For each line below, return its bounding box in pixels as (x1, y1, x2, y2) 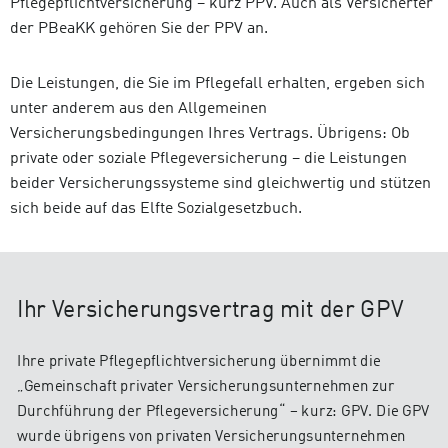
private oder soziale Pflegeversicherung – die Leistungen (10, 151, 407, 168)
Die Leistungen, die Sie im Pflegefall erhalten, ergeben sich (10, 76, 425, 93)
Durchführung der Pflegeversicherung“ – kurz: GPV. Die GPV (16, 404, 431, 421)
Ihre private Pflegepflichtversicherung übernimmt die (16, 354, 381, 371)
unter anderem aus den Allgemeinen (10, 101, 267, 118)
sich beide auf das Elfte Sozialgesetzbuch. (10, 201, 302, 218)
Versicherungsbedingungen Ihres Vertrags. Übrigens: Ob (10, 126, 410, 143)
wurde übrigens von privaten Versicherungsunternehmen (16, 429, 406, 446)
